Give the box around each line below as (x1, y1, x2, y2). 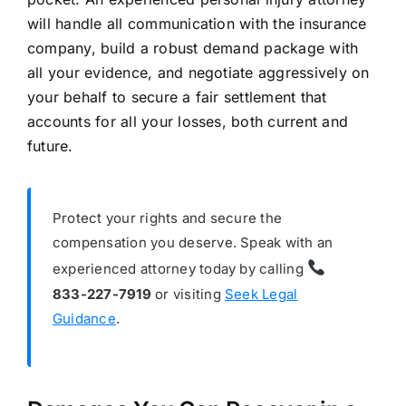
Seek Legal (225, 285, 298, 303)
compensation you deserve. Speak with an (52, 233, 333, 251)
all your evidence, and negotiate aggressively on (26, 63, 370, 82)
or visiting (150, 285, 225, 303)
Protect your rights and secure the (52, 208, 283, 227)
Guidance (52, 309, 116, 327)
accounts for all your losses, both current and (26, 111, 349, 130)
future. (26, 136, 73, 155)
